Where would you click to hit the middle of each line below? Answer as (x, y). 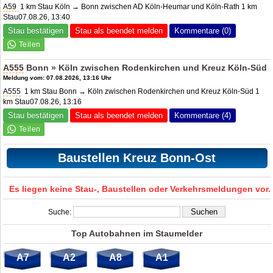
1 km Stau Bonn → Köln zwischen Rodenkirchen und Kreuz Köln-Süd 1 (140, 91)
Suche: (61, 212)
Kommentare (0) (203, 30)
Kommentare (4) (203, 115)
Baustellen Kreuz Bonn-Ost (137, 158)
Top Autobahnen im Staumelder (137, 233)
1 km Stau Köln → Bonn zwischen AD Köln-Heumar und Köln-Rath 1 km (137, 6)
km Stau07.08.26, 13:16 (43, 101)
